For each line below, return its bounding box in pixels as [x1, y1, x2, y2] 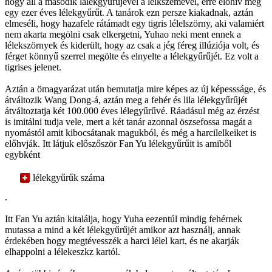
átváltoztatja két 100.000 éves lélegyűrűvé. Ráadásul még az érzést [5, 105, 259, 116]
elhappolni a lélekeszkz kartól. [5, 246, 120, 257]
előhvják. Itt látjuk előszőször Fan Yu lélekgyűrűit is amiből [5, 138, 231, 149]
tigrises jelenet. [5, 61, 61, 72]
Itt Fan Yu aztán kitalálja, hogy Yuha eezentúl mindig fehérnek [5, 213, 242, 224]
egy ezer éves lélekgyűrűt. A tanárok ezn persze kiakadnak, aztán [5, 7, 253, 18]
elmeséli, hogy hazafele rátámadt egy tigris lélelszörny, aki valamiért [5, 18, 264, 29]
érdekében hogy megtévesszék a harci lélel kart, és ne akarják [5, 235, 239, 246]
